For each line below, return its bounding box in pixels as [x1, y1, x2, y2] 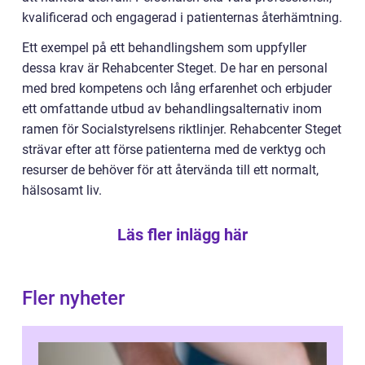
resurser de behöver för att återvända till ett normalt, [22, 162, 319, 178]
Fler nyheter [22, 287, 125, 310]
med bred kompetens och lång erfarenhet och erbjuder [22, 81, 332, 97]
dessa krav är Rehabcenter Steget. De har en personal [22, 60, 328, 77]
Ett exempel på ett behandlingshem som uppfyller [22, 40, 306, 56]
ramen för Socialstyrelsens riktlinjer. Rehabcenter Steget [22, 121, 341, 138]
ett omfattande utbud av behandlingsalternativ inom [22, 101, 322, 117]
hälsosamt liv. [22, 182, 102, 199]
